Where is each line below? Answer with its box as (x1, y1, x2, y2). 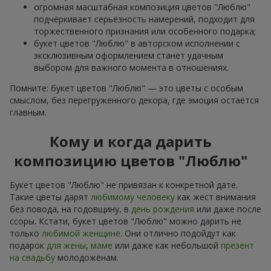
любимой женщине (42, 227, 120, 239)
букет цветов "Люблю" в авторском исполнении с (34, 37, 240, 49)
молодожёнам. (55, 251, 119, 263)
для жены (47, 239, 86, 251)
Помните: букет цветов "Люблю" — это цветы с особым (10, 82, 243, 94)
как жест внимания (175, 191, 256, 203)
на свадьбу (10, 251, 55, 263)
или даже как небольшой (113, 239, 221, 251)
